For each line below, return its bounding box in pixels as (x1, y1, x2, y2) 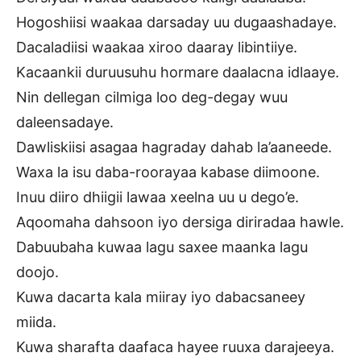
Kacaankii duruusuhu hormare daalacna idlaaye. (16, 63, 339, 81)
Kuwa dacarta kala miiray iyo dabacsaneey (16, 288, 305, 305)
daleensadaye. (16, 113, 114, 131)
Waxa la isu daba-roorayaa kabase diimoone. (16, 163, 320, 180)
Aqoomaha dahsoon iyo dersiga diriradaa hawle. (16, 213, 344, 230)
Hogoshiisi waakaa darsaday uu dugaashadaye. (16, 13, 337, 31)
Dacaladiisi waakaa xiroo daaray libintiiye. (16, 38, 297, 56)
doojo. (16, 263, 59, 280)
